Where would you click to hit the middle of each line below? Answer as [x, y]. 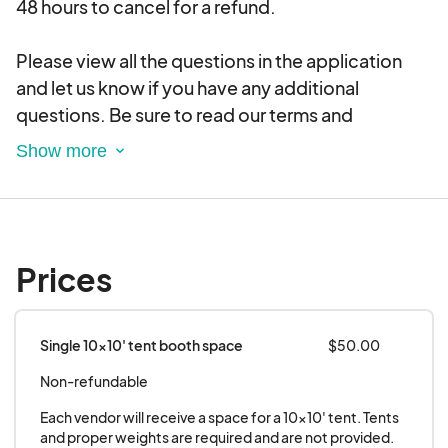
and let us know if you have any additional [187, 88]
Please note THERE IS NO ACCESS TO [173, 196]
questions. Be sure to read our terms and [184, 115]
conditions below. [92, 142]
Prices [64, 279]
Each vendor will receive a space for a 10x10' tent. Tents [219, 417]
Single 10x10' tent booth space [141, 345]
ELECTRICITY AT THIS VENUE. [140, 223]
